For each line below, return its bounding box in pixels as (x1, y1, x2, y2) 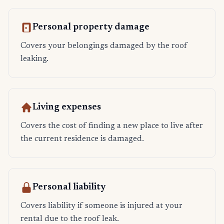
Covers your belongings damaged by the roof (20, 42, 187, 50)
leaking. (20, 55, 48, 63)
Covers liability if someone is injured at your (20, 202, 182, 210)
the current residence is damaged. (20, 135, 144, 143)
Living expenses (32, 103, 101, 112)
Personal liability (32, 183, 105, 192)
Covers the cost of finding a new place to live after (20, 122, 203, 130)
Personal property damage (32, 23, 149, 32)
